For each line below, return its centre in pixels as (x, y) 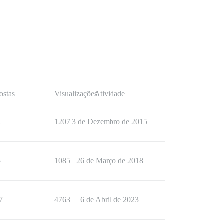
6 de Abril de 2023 (110, 199)
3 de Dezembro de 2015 (110, 122)
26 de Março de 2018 (110, 161)
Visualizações (76, 93)
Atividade (110, 93)
